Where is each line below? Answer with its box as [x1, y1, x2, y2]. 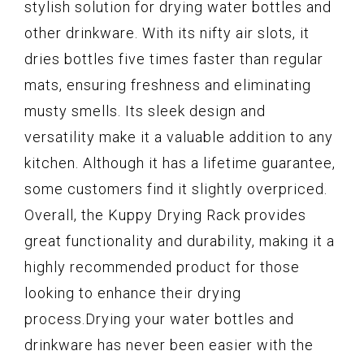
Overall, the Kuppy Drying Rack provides [24, 206, 306, 223]
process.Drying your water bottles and [24, 310, 294, 327]
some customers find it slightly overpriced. [24, 180, 327, 197]
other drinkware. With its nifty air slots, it [24, 24, 310, 41]
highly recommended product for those [24, 258, 300, 275]
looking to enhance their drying [24, 284, 241, 301]
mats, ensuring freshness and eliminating [24, 76, 311, 93]
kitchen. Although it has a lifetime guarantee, [24, 154, 336, 171]
